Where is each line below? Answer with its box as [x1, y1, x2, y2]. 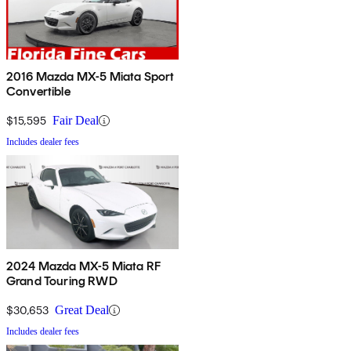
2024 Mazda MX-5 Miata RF [6, 259, 161, 274]
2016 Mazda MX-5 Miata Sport [6, 69, 175, 85]
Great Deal [55, 303, 109, 317]
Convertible [6, 84, 71, 100]
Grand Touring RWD [6, 273, 118, 289]
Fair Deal [52, 114, 99, 128]
